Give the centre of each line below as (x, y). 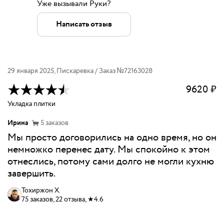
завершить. (31, 173)
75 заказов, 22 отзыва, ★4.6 (62, 199)
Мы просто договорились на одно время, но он (112, 137)
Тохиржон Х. (41, 190)
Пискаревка (75, 71)
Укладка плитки (31, 104)
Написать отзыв (84, 24)
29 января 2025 (31, 71)
